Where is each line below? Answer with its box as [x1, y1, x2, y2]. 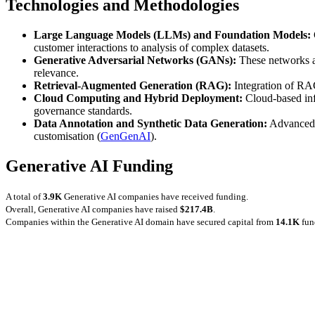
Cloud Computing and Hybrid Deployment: [34, 91, 243, 104]
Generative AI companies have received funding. [62, 191, 248, 202]
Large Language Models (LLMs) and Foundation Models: [34, 28, 311, 41]
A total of [6, 191, 43, 202]
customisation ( [34, 129, 101, 142]
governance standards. [34, 104, 132, 117]
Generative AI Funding [6, 156, 173, 175]
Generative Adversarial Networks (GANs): [34, 53, 236, 66]
